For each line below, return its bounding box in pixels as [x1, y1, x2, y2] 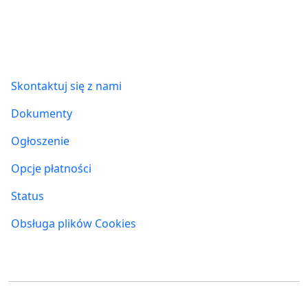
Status [11, 188, 44, 204]
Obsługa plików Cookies [11, 216, 136, 232]
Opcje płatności [11, 161, 91, 177]
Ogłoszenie [11, 133, 69, 149]
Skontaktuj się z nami [11, 78, 122, 94]
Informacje [11, 36, 81, 55]
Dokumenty [11, 106, 72, 122]
